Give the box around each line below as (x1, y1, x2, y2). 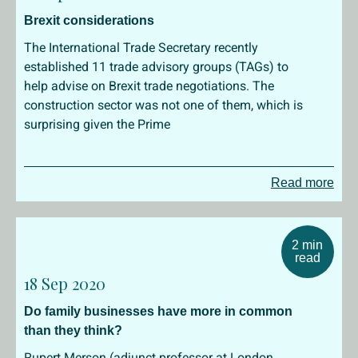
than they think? (24, 324, 122, 337)
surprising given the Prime (24, 117, 170, 132)
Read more (270, 176, 334, 189)
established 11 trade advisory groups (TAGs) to (24, 59, 288, 74)
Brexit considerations (24, 14, 154, 27)
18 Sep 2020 (24, 272, 105, 294)
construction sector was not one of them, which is (24, 97, 303, 113)
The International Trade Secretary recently (24, 40, 258, 55)
